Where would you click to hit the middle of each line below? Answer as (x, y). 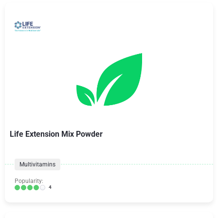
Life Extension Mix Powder (56, 134)
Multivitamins (37, 164)
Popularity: (29, 181)
